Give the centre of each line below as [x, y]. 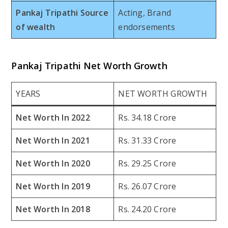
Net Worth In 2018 [53, 209]
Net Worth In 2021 [53, 140]
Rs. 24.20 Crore [147, 209]
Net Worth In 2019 [53, 186]
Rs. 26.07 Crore [147, 186]
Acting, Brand [145, 12]
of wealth [36, 27]
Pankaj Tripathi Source [62, 12]
